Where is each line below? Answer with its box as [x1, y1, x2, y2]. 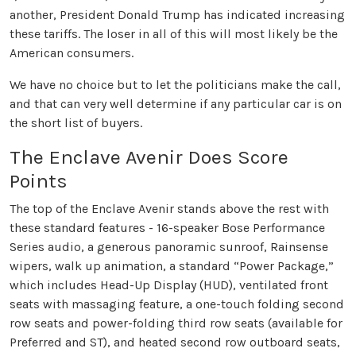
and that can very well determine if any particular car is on [10, 96, 342, 112]
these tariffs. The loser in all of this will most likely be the [10, 26, 338, 42]
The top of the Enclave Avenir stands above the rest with [10, 201, 329, 217]
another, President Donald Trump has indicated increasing [10, 7, 345, 23]
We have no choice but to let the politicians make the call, [10, 77, 341, 93]
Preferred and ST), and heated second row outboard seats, [10, 335, 340, 350]
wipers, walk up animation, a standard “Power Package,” [10, 258, 334, 274]
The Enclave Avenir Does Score [10, 145, 288, 169]
